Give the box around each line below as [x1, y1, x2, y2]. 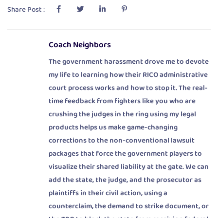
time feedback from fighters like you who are [49, 95, 196, 107]
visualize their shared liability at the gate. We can [49, 161, 209, 173]
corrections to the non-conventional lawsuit [49, 134, 195, 146]
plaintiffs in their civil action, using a [49, 187, 167, 199]
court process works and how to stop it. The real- [49, 82, 208, 94]
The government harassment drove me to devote [49, 55, 209, 68]
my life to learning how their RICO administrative [49, 69, 208, 81]
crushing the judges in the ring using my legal [49, 108, 196, 120]
